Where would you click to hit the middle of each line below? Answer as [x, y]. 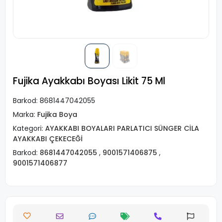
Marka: [25, 114]
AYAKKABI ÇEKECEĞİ [48, 139]
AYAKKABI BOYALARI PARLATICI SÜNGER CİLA [122, 128]
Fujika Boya [57, 114]
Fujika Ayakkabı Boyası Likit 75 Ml [89, 81]
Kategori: [29, 128]
